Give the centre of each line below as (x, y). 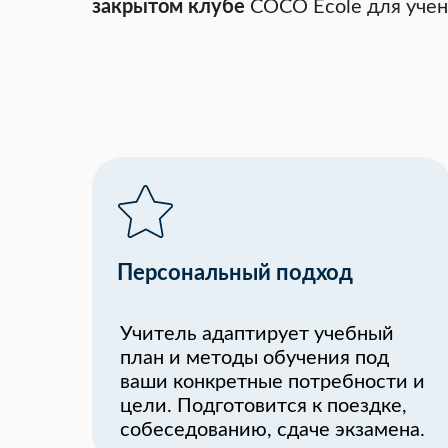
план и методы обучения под (254, 358)
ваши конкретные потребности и (272, 382)
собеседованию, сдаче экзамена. (272, 430)
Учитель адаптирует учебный (257, 334)
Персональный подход (235, 273)
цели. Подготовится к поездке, (263, 406)
